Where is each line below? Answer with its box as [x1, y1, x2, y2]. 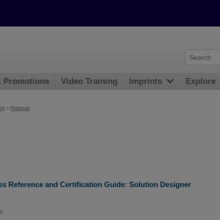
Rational [10, 105, 29, 111]
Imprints [129, 77, 163, 86]
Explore [186, 77, 216, 86]
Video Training [61, 77, 118, 86]
